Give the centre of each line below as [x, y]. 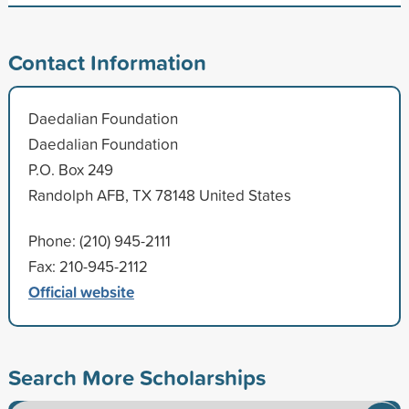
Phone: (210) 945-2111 [99, 240]
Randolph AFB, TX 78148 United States [159, 194]
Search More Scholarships [136, 377]
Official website [81, 291]
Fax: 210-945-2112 [88, 266]
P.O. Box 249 [70, 169]
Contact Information [107, 62]
